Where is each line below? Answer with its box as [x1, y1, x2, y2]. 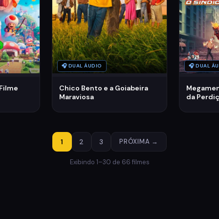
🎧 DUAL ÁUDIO [61, 62, 102, 69]
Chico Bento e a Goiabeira [59, 83, 148, 92]
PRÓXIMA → [119, 137, 159, 146]
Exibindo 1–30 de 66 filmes [69, 157, 150, 166]
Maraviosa [59, 92, 94, 101]
